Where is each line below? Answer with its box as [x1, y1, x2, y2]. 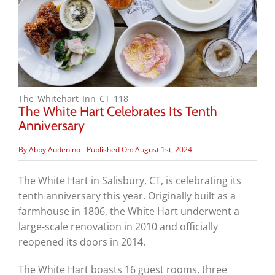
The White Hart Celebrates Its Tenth [18, 103, 217, 119]
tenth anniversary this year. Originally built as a [18, 188, 236, 203]
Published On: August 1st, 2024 [86, 144, 192, 155]
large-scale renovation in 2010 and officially [18, 219, 218, 233]
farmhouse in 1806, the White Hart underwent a [18, 204, 239, 218]
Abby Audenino [28, 144, 80, 155]
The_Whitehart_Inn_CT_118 [18, 92, 128, 104]
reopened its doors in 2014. [18, 234, 145, 249]
